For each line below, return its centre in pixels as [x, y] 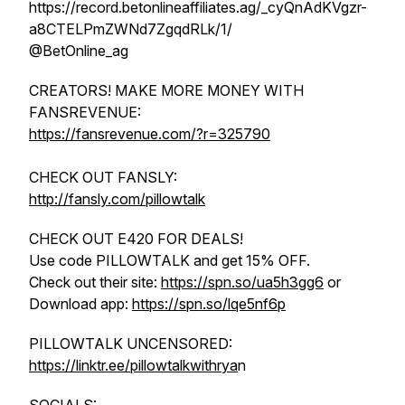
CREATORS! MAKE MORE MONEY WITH [166, 90]
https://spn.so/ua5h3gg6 [242, 282]
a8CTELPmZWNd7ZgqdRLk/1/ [131, 29]
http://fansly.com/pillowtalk [117, 199]
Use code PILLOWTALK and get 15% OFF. [170, 260]
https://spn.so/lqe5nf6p [209, 304]
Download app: [80, 304]
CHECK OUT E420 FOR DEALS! [136, 239]
